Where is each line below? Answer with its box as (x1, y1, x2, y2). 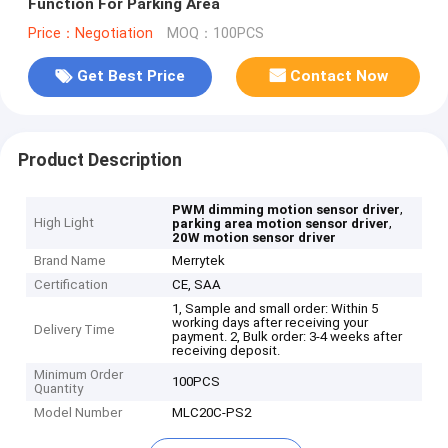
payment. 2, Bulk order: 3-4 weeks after (172, 329, 403, 345)
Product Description (17, 149, 182, 170)
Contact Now (290, 67, 389, 86)
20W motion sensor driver (172, 230, 337, 246)
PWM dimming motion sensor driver (172, 202, 401, 218)
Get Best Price (76, 67, 185, 86)
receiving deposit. (172, 343, 281, 359)
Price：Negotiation (27, 24, 153, 42)
